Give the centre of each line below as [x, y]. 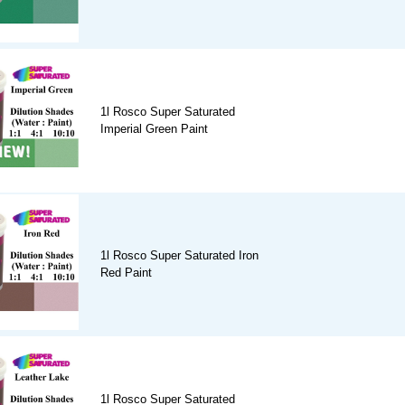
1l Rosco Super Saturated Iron [179, 256]
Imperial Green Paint [154, 129]
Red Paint [126, 273]
